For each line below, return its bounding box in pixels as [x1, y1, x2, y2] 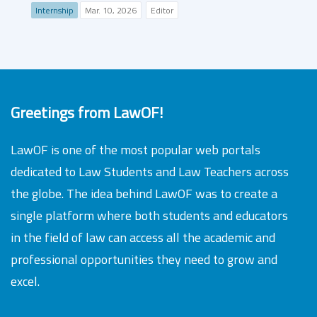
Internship [35, 4, 74, 17]
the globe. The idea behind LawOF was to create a [11, 184, 277, 203]
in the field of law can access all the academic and [11, 228, 275, 247]
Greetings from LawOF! [11, 100, 163, 124]
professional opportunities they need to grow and [11, 250, 277, 269]
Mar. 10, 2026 [85, 4, 137, 17]
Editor [151, 4, 173, 17]
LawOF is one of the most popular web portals [11, 140, 260, 159]
